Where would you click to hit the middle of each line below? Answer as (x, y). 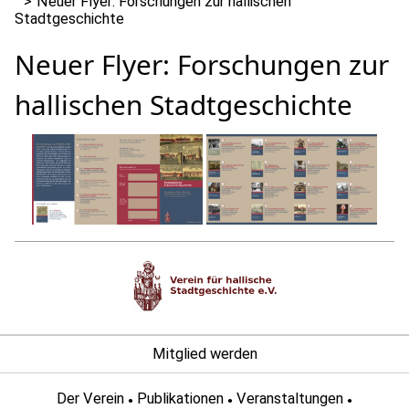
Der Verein (90, 398)
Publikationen (180, 398)
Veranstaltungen (290, 398)
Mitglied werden (204, 353)
